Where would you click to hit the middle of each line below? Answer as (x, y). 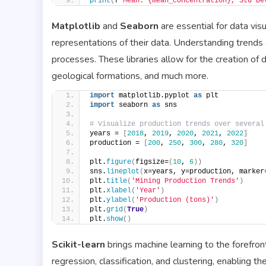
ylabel (119, 200)
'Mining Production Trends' (185, 181)
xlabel (119, 190)
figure (119, 162)
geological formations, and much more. (130, 76)
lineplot (123, 171)
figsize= (152, 162)
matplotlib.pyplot (154, 95)
